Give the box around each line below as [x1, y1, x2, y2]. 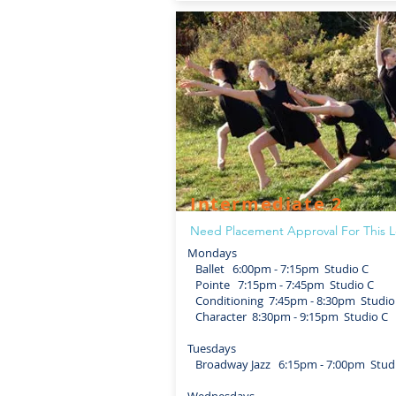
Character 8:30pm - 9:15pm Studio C [187, 308, 388, 324]
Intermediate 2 [190, 192, 343, 216]
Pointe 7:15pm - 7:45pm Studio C [187, 277, 374, 293]
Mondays [187, 245, 237, 261]
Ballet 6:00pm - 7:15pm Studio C [187, 261, 369, 277]
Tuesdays [187, 340, 236, 356]
